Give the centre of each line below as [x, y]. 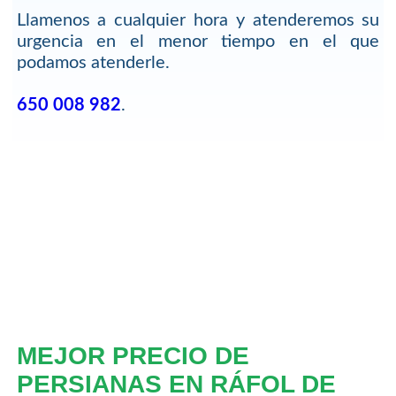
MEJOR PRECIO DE [133, 355]
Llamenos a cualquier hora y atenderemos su [198, 21]
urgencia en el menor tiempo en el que [198, 42]
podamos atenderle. [93, 63]
